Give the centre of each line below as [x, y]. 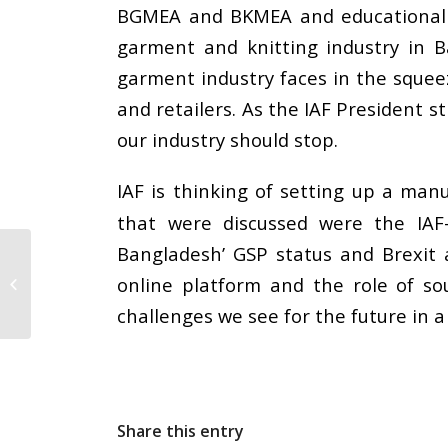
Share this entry [181, 430]
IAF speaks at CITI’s [91, 261]
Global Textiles [80, 282]
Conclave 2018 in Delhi [102, 303]
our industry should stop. [228, 139]
